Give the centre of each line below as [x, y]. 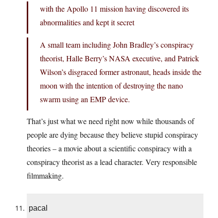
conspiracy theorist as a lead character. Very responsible [112, 162]
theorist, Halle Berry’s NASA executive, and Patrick [119, 58]
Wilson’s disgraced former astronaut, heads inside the [121, 72]
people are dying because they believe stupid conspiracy [112, 135]
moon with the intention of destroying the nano [111, 86]
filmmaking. [45, 176]
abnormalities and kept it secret [87, 22]
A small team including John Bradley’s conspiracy [117, 45]
